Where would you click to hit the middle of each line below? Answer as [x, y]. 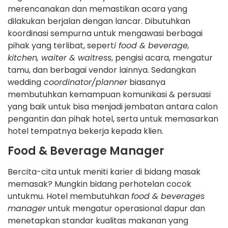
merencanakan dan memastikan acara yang [97, 9]
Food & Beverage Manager [86, 151]
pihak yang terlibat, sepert [61, 45]
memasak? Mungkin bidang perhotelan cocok [99, 184]
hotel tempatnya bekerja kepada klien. [85, 131]
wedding [24, 82]
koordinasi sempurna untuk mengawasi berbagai [105, 33]
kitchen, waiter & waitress [60, 58]
